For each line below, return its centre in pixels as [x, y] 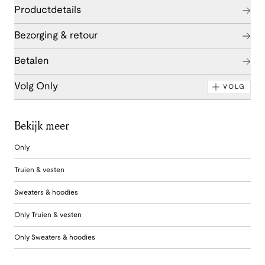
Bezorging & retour [56, 35]
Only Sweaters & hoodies [55, 237]
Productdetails [48, 10]
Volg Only [36, 86]
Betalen [32, 61]
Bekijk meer [42, 125]
